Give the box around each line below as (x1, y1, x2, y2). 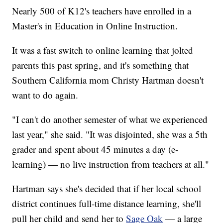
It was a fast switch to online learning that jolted (12, 43, 194, 56)
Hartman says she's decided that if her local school (12, 182, 202, 195)
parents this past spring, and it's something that (12, 58, 189, 71)
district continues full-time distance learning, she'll (12, 197, 202, 210)
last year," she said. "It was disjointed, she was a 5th (12, 127, 208, 140)
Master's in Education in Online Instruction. (12, 19, 178, 32)
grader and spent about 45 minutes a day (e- (12, 142, 179, 155)
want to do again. (12, 88, 79, 101)
